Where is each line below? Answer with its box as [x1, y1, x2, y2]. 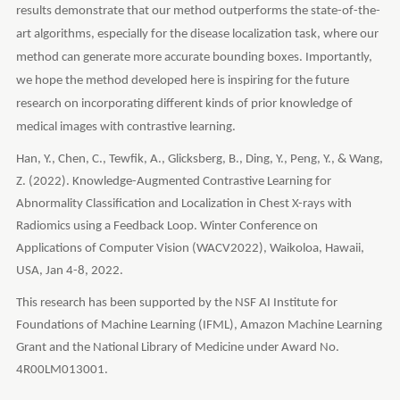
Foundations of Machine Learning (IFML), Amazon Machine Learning [15, 318, 382, 332]
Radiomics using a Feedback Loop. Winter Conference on [15, 219, 318, 233]
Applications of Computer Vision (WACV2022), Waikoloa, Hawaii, [15, 241, 364, 255]
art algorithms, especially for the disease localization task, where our [15, 27, 379, 41]
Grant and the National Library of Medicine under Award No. [15, 340, 339, 354]
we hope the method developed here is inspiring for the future [15, 73, 349, 87]
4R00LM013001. [15, 362, 108, 377]
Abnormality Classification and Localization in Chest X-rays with [15, 196, 352, 211]
